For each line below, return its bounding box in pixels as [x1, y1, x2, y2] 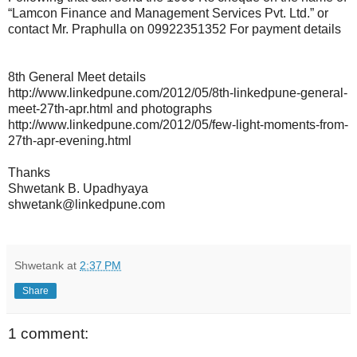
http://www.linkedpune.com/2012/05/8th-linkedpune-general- [8, 85, 347, 100]
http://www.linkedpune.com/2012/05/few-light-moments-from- [8, 117, 348, 131]
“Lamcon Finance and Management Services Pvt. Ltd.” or [8, 6, 328, 20]
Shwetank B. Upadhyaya [8, 181, 148, 195]
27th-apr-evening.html [8, 133, 131, 147]
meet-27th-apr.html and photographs [8, 101, 212, 116]
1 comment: [8, 324, 88, 342]
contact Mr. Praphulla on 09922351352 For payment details [8, 22, 341, 36]
